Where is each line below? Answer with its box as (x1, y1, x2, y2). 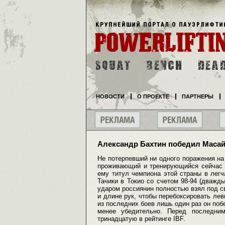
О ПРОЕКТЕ (137, 93, 169, 99)
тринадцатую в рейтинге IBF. (97, 215, 185, 223)
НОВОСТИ (96, 93, 125, 99)
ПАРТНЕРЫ (182, 93, 213, 99)
